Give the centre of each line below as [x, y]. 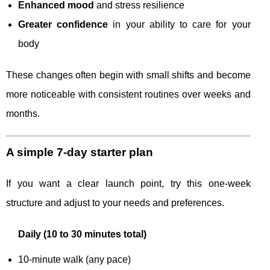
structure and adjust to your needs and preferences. [115, 203]
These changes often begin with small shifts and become [128, 75]
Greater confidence [63, 25]
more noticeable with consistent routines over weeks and [128, 95]
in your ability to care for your [179, 25]
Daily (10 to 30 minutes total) [82, 234]
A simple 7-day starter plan [80, 152]
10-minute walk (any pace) [74, 260]
